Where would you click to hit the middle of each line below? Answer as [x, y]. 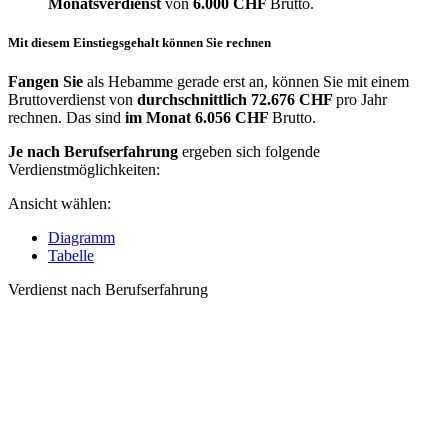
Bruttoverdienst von [72, 100]
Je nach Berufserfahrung [93, 152]
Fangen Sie [45, 82]
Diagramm [81, 238]
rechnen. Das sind [66, 118]
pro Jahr [361, 100]
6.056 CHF [233, 118]
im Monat [158, 118]
